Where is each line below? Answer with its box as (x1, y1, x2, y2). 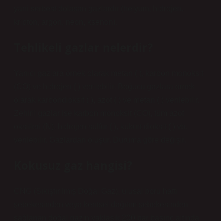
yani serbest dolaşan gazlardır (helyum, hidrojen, (14, 4, 184, 13)
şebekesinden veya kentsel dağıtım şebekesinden (14, 200, 188, 209)
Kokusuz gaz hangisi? (14, 158, 132, 173)
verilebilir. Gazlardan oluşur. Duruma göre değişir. (14, 136, 186, 144)
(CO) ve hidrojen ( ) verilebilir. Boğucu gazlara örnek (14, 82, 195, 91)
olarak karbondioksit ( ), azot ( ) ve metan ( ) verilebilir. (14, 96, 199, 104)
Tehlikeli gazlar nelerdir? (14, 40, 153, 55)
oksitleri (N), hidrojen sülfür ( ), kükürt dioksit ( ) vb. (14, 122, 187, 131)
